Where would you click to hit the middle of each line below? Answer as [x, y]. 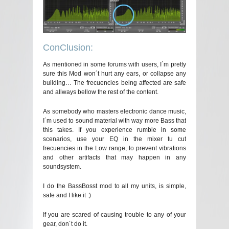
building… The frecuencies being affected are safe [114, 83]
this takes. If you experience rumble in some [114, 130]
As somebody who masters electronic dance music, [114, 112]
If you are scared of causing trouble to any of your [114, 215]
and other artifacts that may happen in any [114, 158]
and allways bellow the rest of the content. [101, 92]
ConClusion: [68, 48]
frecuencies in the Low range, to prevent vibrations [114, 148]
